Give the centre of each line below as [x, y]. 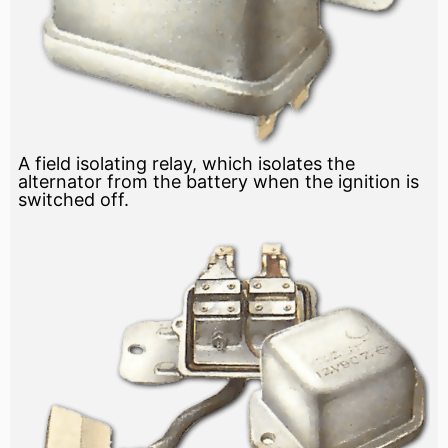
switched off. [73, 200]
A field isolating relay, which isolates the [186, 164]
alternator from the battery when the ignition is [218, 182]
